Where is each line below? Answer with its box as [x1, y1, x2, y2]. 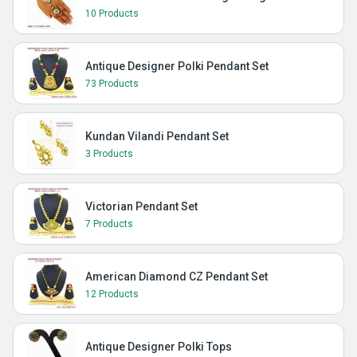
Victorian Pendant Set [85, 200, 198, 213]
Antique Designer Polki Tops [85, 340, 232, 353]
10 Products [85, 8, 139, 19]
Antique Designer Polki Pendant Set [85, 60, 269, 73]
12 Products [85, 288, 139, 300]
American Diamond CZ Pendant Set [85, 270, 268, 283]
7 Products [85, 218, 133, 229]
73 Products [85, 78, 139, 89]
